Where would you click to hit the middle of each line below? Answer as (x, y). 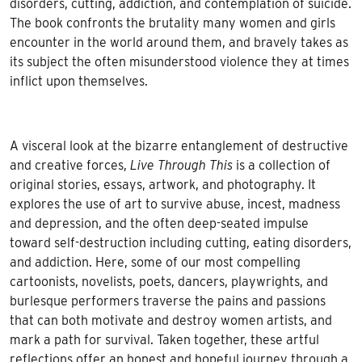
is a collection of (282, 166)
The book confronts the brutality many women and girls (173, 23)
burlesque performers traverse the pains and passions (168, 301)
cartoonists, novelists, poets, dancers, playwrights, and (169, 282)
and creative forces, (70, 166)
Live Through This (181, 166)
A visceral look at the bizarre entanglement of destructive (179, 146)
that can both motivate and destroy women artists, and (171, 321)
